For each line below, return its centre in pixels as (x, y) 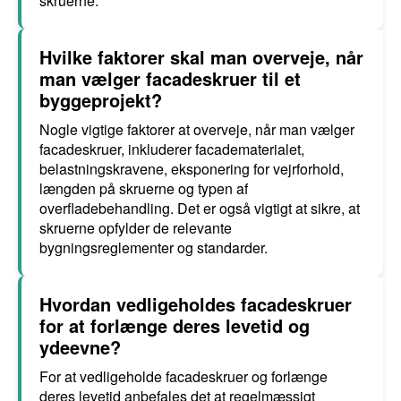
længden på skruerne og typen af (144, 188)
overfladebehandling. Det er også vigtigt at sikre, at (200, 208)
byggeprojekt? (101, 100)
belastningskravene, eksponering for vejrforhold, (192, 169)
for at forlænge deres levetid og (175, 325)
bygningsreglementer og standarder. (154, 247)
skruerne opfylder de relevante (136, 228)
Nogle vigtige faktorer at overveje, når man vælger (197, 129)
